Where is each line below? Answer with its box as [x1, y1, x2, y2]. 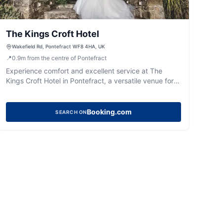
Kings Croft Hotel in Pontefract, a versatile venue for [5, 76, 174, 85]
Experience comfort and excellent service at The [5, 67, 162, 75]
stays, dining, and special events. [5, 86, 113, 95]
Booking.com [86, 108, 132, 116]
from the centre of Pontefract [27, 54, 107, 62]
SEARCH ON [55, 109, 87, 115]
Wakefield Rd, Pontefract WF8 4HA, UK [11, 43, 105, 49]
